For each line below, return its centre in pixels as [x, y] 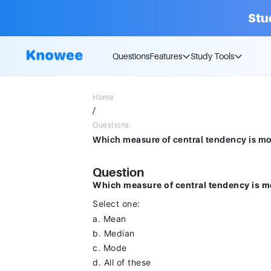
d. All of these [122, 262]
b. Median [114, 233]
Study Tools [212, 56]
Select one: [116, 204]
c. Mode [110, 248]
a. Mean [109, 219]
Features [166, 56]
